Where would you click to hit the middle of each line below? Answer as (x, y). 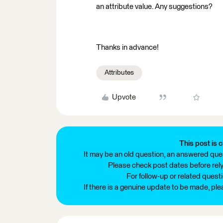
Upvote (124, 97)
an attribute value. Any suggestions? (154, 7)
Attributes (119, 73)
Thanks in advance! (127, 48)
